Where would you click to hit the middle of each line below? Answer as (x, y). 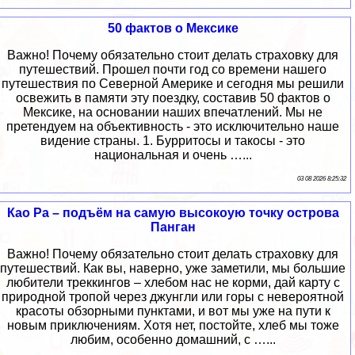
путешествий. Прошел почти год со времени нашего (173, 70)
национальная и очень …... (173, 155)
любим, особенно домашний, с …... (173, 340)
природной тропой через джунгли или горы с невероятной (173, 297)
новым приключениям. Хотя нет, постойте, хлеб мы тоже (173, 326)
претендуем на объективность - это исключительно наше (173, 127)
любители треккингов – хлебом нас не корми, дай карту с (173, 283)
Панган (173, 227)
